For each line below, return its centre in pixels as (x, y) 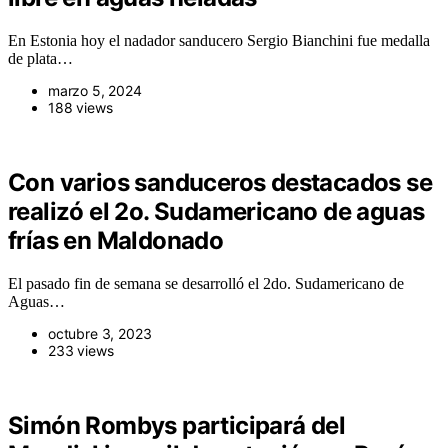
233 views (81, 351)
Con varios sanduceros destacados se (220, 183)
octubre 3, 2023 (100, 334)
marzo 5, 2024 (95, 91)
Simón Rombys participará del (177, 426)
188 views (80, 108)
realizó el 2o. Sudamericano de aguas (216, 212)
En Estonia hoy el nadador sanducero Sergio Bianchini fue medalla (219, 41)
